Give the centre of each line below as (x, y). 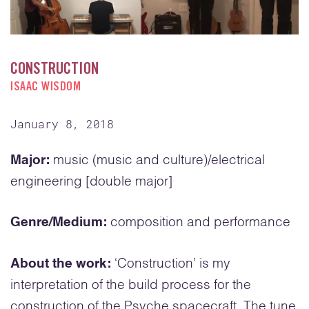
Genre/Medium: (60, 223)
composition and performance (200, 223)
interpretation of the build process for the (131, 285)
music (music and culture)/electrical (159, 160)
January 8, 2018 (62, 123)
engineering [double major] (91, 181)
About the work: (62, 263)
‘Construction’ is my (172, 263)
